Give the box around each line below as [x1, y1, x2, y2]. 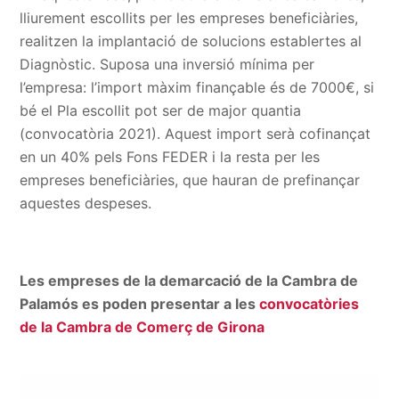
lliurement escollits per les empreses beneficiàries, [20, 9, 359, 27]
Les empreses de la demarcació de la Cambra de [20, 272, 359, 289]
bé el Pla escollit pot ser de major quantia [20, 102, 302, 119]
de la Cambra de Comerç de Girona [20, 318, 265, 336]
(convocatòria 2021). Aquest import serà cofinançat [20, 125, 371, 142]
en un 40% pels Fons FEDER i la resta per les [20, 148, 321, 166]
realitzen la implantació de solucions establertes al [20, 32, 362, 50]
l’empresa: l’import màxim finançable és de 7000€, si [20, 78, 375, 96]
